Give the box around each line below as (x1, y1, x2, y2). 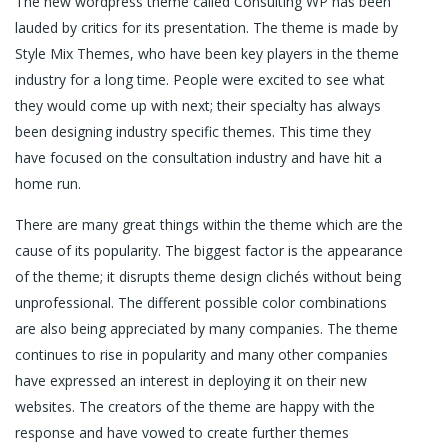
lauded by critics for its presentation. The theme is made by (15, 18, 398, 37)
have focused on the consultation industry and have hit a (15, 148, 382, 167)
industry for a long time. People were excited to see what (15, 70, 385, 89)
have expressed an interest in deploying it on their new (15, 371, 367, 390)
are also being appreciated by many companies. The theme (15, 319, 398, 338)
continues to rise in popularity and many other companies (15, 345, 388, 364)
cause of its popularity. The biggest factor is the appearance (15, 241, 403, 260)
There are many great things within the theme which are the (15, 215, 403, 234)
